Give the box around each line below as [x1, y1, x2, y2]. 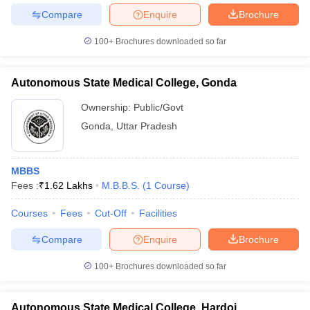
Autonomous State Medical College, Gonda [11, 77, 237, 89]
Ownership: [81, 102, 134, 113]
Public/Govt [134, 102, 183, 113]
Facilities [139, 208, 177, 219]
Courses [11, 208, 48, 219]
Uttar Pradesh [116, 120, 177, 131]
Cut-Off [95, 208, 127, 219]
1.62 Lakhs [44, 180, 93, 191]
